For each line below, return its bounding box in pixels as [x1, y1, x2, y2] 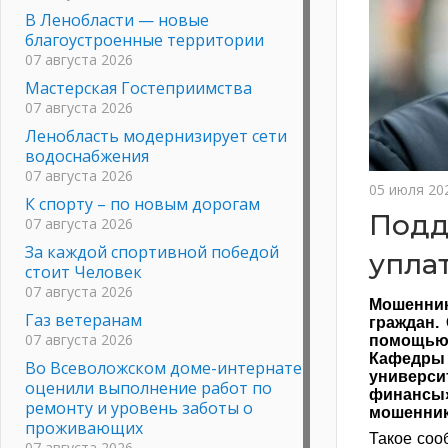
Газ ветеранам [25, 308, 142, 331]
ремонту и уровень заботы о [25, 396, 253, 419]
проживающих [25, 416, 143, 439]
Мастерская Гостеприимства [25, 76, 252, 99]
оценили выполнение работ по [25, 376, 272, 399]
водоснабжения [25, 144, 149, 167]
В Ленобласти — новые [25, 8, 209, 31]
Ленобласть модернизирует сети [25, 124, 287, 147]
